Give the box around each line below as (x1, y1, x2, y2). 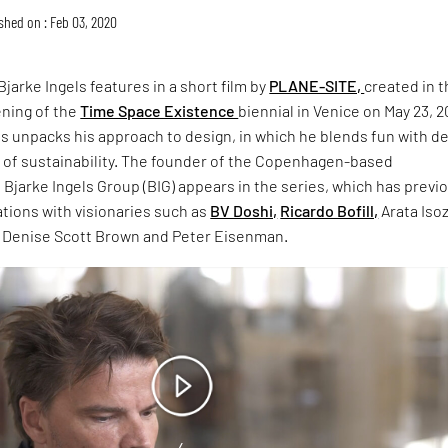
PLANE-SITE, (269, 75, 365, 95)
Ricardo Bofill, (280, 200, 379, 220)
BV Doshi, (210, 200, 278, 220)
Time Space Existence (80, 100, 239, 120)
